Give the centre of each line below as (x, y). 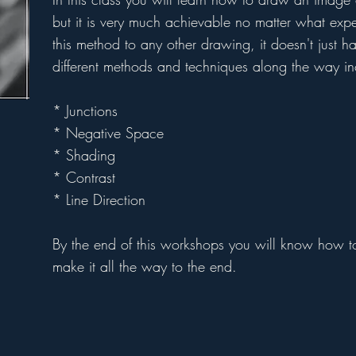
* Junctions (85, 111)
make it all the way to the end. (145, 267)
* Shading (84, 155)
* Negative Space (108, 133)
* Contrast (84, 178)
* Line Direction (99, 200)
